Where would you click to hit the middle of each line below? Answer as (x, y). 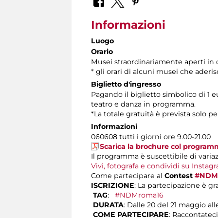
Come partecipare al (128, 176)
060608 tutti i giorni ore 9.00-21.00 (151, 137)
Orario (102, 52)
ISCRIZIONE (113, 186)
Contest (180, 176)
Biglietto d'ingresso (126, 84)
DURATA (108, 205)
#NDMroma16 (139, 195)
